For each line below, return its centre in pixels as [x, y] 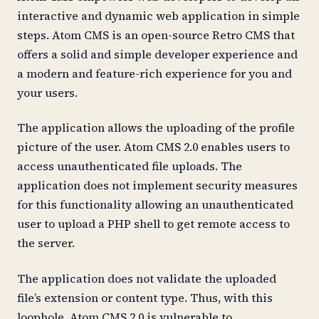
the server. [46, 243]
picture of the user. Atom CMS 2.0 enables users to [153, 147]
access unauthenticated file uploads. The [130, 166]
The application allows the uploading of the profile [156, 128]
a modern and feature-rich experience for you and [155, 73]
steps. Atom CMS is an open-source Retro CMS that [156, 35]
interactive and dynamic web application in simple [158, 15]
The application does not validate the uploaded [147, 278]
